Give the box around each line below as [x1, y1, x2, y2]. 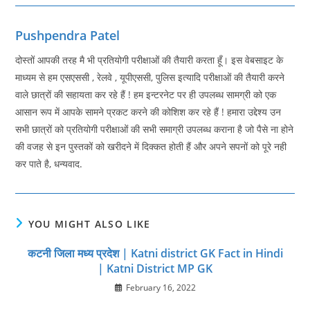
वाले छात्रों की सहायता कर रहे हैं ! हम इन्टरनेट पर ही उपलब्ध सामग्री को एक [15, 88, 277, 101]
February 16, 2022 [125, 282, 196, 293]
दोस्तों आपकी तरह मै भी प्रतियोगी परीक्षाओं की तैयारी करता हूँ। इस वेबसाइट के [15, 53, 284, 66]
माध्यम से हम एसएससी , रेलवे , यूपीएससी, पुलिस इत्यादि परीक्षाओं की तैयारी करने [15, 71, 285, 84]
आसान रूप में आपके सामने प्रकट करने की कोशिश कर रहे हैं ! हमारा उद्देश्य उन [15, 105, 282, 118]
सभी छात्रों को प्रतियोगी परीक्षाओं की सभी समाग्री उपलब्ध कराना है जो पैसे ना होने [15, 122, 294, 136]
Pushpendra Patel [15, 27, 120, 44]
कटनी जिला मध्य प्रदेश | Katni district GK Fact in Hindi [27, 246, 283, 261]
